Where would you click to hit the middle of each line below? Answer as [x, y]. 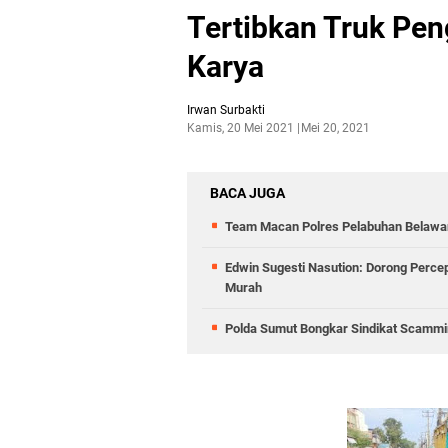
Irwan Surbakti [226, 110]
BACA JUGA [247, 193]
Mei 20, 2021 [335, 128]
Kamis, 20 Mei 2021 [240, 128]
